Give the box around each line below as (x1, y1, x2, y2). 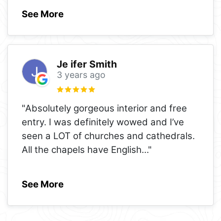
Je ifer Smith (56, 58, 117, 71)
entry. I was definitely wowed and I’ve (22, 116, 184, 128)
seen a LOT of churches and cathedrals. (22, 130, 195, 142)
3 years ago (56, 70, 106, 80)
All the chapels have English (22, 144, 142, 155)
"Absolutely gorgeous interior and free (22, 102, 187, 114)
